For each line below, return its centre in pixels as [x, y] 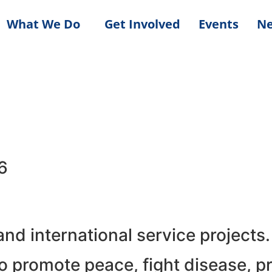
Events [219, 24]
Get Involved [143, 24]
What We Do [44, 24]
